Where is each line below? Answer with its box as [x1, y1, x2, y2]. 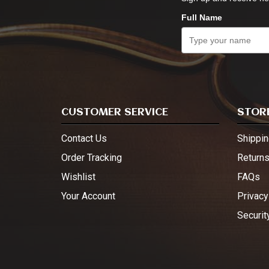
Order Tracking [61, 152, 122, 164]
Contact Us [61, 133, 107, 145]
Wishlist [61, 171, 95, 183]
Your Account [61, 190, 115, 202]
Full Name [181, 13, 222, 23]
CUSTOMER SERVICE [61, 107, 168, 118]
